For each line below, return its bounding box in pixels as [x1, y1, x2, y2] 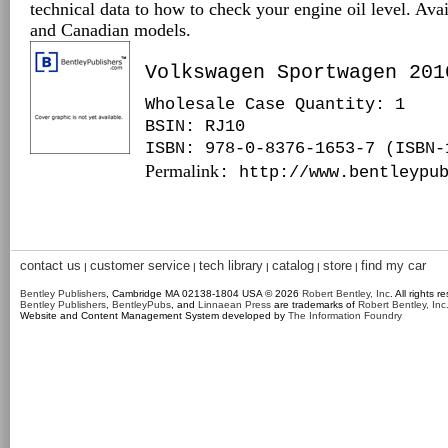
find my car [361, 258, 426, 273]
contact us [20, 258, 81, 273]
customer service [90, 258, 190, 273]
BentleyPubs [112, 299, 171, 310]
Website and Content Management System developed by [20, 310, 288, 321]
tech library [199, 258, 263, 273]
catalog [272, 258, 314, 273]
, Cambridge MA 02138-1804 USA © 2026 [106, 288, 302, 299]
